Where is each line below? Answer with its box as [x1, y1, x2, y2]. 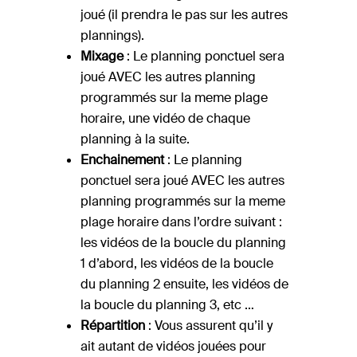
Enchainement [80, 151, 164, 169]
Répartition [80, 317, 145, 335]
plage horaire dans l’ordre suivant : [80, 214, 282, 231]
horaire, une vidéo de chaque [80, 110, 250, 127]
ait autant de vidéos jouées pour [80, 338, 266, 355]
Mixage [80, 48, 124, 65]
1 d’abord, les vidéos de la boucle [80, 255, 273, 273]
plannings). [80, 27, 144, 45]
